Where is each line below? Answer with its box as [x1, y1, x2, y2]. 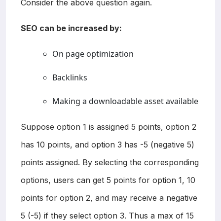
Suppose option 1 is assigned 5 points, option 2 [21, 121, 196, 132]
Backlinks [52, 72, 87, 83]
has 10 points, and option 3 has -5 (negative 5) [21, 139, 194, 149]
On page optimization [52, 48, 134, 59]
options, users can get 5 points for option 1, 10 [21, 175, 195, 185]
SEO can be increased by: [21, 23, 122, 33]
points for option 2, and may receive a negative [21, 192, 197, 203]
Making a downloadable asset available [52, 95, 198, 107]
